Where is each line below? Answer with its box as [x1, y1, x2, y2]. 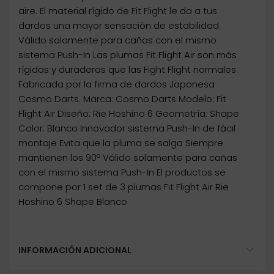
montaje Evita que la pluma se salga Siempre [18, 136, 223, 150]
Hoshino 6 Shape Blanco [18, 195, 127, 209]
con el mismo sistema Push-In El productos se [18, 166, 226, 179]
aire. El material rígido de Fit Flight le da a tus [18, 4, 217, 18]
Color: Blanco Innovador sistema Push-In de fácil [18, 122, 235, 135]
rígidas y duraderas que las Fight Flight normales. [18, 63, 238, 76]
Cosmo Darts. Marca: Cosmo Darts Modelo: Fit [18, 92, 226, 106]
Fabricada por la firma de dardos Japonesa [18, 78, 215, 91]
